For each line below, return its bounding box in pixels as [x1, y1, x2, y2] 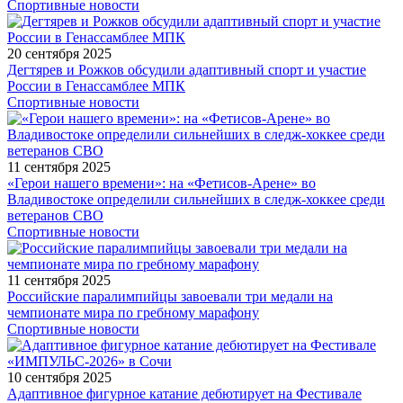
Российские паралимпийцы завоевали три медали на [7, 289, 333, 305]
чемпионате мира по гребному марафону [7, 305, 259, 321]
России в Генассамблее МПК [7, 78, 185, 94]
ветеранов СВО [7, 208, 103, 224]
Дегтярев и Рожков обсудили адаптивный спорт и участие [7, 62, 366, 78]
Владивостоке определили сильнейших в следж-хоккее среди [7, 192, 385, 208]
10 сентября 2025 [7, 370, 112, 386]
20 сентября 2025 [7, 46, 112, 62]
